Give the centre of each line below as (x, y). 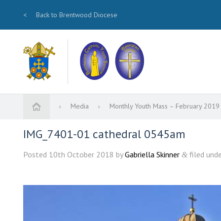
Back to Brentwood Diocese (76, 15)
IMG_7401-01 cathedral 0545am (104, 134)
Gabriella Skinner (152, 155)
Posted (36, 155)
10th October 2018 (81, 155)
